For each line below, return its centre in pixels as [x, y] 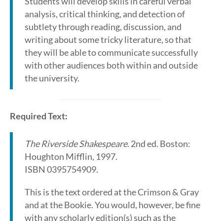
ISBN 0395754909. [61, 169]
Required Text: [39, 116]
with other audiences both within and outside [111, 65]
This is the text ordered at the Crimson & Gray [112, 192]
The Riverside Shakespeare [76, 144]
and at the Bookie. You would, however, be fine [112, 205]
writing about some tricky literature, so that [108, 39]
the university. [52, 78]
